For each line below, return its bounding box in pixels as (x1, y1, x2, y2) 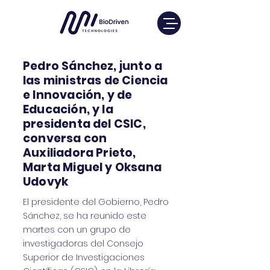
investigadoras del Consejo (23, 237, 143, 250)
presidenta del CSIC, (23, 116, 146, 132)
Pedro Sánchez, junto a (23, 58, 163, 74)
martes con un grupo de (23, 224, 131, 236)
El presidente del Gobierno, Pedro (23, 196, 169, 208)
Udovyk (23, 174, 69, 190)
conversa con (23, 130, 107, 146)
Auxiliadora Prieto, (23, 145, 136, 161)
